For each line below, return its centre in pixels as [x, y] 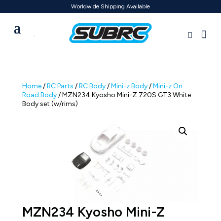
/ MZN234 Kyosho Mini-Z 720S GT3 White [124, 95]
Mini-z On [167, 86]
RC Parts [60, 86]
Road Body [39, 95]
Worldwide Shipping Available [110, 6]
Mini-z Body [129, 86]
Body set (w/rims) [50, 104]
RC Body [92, 86]
